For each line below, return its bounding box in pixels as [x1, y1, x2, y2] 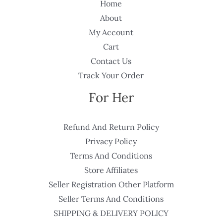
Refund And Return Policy [63, 122, 159, 132]
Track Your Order [78, 70, 144, 81]
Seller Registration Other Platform [48, 179, 174, 190]
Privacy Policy [85, 136, 137, 147]
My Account [89, 27, 133, 38]
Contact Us [91, 56, 131, 66]
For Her [88, 89, 134, 106]
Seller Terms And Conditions [58, 194, 164, 204]
